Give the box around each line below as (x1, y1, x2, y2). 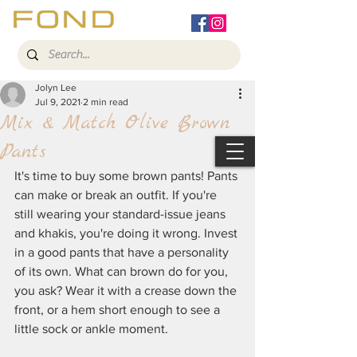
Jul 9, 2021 (35, 96, 80, 108)
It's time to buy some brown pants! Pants (14, 169, 241, 182)
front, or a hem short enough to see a (14, 303, 223, 316)
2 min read (83, 96, 128, 108)
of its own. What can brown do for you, (14, 265, 231, 278)
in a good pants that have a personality (14, 245, 232, 259)
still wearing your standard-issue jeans (14, 207, 229, 221)
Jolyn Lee (35, 82, 76, 93)
